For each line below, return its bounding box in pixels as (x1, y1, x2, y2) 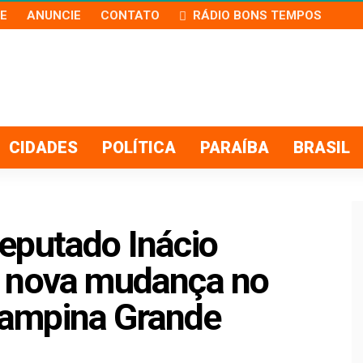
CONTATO (100, 8, 160, 23)
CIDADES (9, 138, 78, 157)
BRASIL (293, 138, 350, 157)
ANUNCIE (27, 8, 81, 23)
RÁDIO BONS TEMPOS (192, 8, 322, 23)
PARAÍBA (200, 138, 269, 157)
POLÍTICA (102, 138, 176, 157)
